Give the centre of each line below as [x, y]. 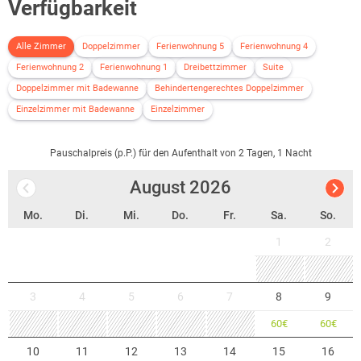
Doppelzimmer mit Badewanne [77, 88]
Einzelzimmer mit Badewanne [75, 109]
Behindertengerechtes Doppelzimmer [229, 88]
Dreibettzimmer [215, 67]
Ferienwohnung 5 [190, 46]
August [158, 188]
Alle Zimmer [41, 46]
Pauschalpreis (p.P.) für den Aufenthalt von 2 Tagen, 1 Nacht [180, 153]
